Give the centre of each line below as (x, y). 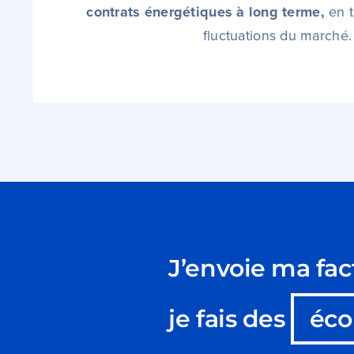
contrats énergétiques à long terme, (205, 12)
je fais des (230, 319)
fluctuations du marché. (277, 36)
